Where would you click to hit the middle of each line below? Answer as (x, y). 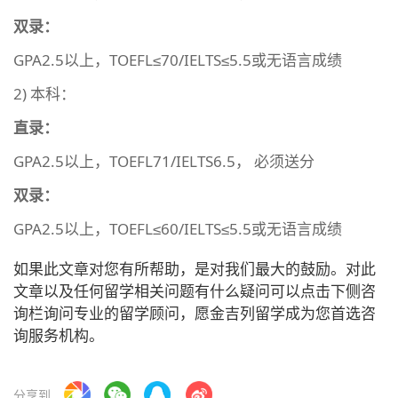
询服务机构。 (59, 335)
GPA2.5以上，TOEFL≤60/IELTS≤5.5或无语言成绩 (178, 228)
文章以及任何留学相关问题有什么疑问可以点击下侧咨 (195, 291)
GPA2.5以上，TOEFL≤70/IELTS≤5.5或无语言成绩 (178, 60)
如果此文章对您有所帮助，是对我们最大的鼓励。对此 (195, 268)
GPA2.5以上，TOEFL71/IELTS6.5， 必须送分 (164, 161)
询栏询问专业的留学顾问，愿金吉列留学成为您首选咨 (195, 313)
